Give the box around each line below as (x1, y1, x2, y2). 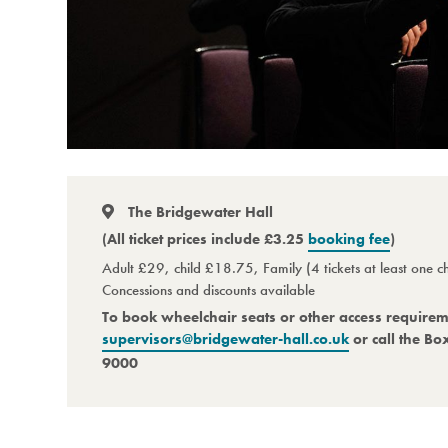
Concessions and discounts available (102, 279, 316, 300)
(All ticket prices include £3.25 (102, 228, 309, 249)
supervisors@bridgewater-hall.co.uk (102, 328, 350, 349)
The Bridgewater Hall (123, 201, 273, 222)
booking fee (308, 228, 391, 249)
